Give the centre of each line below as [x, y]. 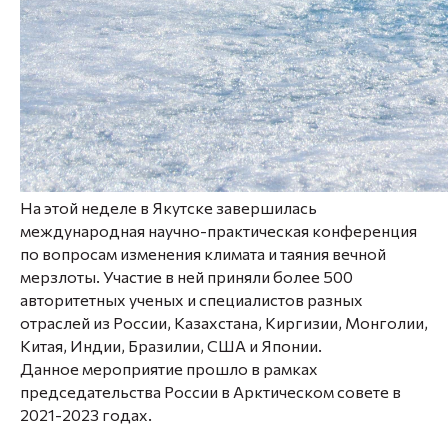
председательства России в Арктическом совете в [210, 391]
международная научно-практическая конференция [218, 230]
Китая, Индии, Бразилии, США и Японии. [171, 345]
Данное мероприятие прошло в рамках [169, 368]
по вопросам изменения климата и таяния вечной [203, 253]
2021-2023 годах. [86, 414]
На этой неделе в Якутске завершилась [168, 207]
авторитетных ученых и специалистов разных [191, 299]
